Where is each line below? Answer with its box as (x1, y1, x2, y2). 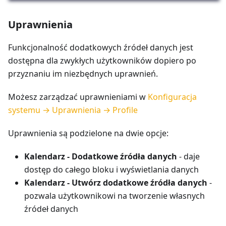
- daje (177, 151, 200, 162)
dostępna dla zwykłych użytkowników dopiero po (8, 55, 196, 67)
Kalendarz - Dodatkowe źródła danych (24, 151, 177, 162)
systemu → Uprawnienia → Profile (8, 104, 138, 116)
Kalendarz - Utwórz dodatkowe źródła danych (24, 177, 207, 189)
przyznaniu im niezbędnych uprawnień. (8, 68, 158, 80)
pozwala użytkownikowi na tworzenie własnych (24, 190, 205, 202)
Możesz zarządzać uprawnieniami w (8, 91, 148, 103)
